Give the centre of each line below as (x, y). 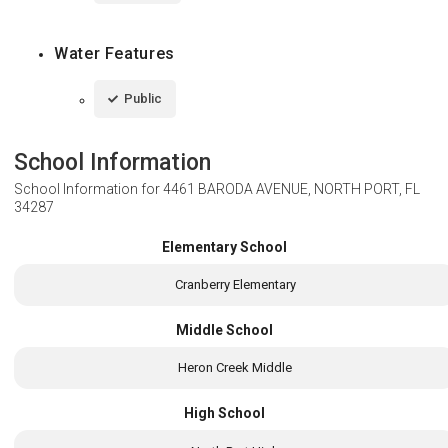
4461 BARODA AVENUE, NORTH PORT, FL (291, 188)
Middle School (224, 330)
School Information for (88, 188)
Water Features (114, 53)
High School (224, 413)
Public (143, 98)
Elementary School (224, 246)
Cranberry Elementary (235, 284)
